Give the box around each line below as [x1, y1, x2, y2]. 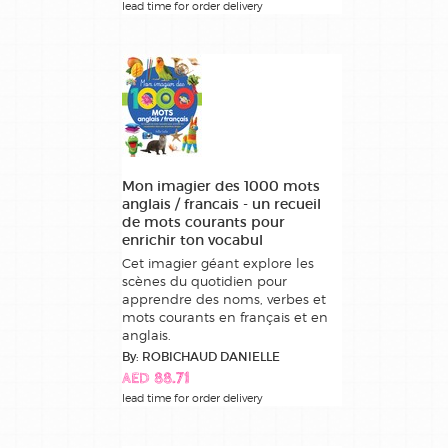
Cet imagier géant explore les [122, 255, 314, 272]
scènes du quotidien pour [122, 273, 287, 290]
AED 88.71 [122, 371, 190, 389]
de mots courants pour [122, 213, 285, 232]
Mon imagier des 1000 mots [122, 177, 320, 196]
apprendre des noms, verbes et [122, 291, 326, 308]
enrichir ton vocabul [122, 231, 263, 250]
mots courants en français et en [122, 309, 328, 326]
